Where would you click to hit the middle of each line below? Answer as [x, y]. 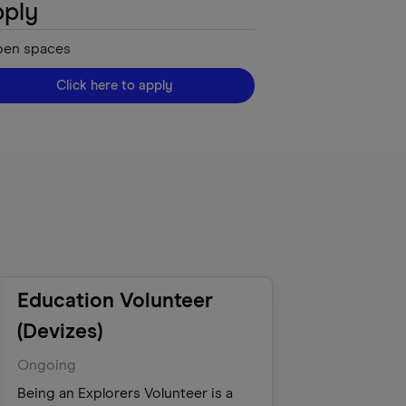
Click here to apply [114, 86]
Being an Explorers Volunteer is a [125, 393]
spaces [47, 49]
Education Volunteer [115, 301]
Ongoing [46, 365]
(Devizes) [59, 332]
